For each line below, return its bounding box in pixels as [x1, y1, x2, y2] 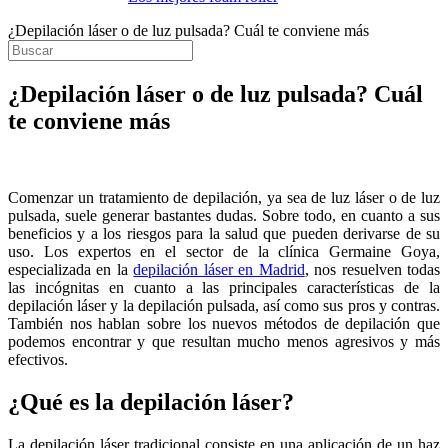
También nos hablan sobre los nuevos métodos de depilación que [8, 314, 440, 332]
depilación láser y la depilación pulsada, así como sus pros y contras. [8, 296, 440, 314]
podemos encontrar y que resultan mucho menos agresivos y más [8, 332, 440, 350]
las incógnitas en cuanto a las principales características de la [8, 278, 440, 296]
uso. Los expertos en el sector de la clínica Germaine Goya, [8, 242, 440, 260]
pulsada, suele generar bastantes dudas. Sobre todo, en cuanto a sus [8, 206, 440, 224]
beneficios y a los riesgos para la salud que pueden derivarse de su [8, 224, 440, 242]
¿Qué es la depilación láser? [8, 388, 294, 415]
